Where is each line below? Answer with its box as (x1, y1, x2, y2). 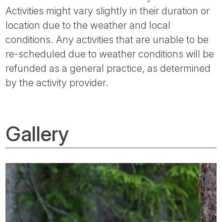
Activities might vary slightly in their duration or (5, 4, 210, 17)
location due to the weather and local (5, 19, 171, 31)
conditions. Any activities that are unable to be (5, 33, 209, 46)
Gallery (5, 121, 69, 146)
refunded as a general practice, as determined (5, 62, 211, 74)
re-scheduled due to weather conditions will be (5, 48, 215, 60)
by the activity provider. (5, 76, 109, 89)
